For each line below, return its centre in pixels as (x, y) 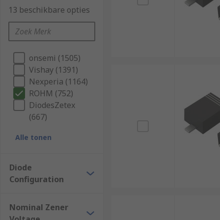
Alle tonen (33, 137)
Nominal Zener (39, 207)
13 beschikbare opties (49, 10)
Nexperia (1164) (58, 82)
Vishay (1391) (54, 70)
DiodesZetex (52, 105)
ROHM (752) (51, 93)
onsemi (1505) (55, 58)
